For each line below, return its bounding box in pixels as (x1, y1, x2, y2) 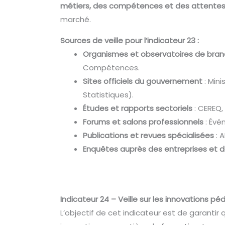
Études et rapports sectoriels (83, 103, 193, 114)
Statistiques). (83, 89, 134, 100)
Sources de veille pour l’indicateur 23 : (60, 35, 199, 46)
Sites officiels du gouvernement (83, 76, 203, 87)
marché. (60, 14, 91, 25)
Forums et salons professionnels (83, 117, 204, 128)
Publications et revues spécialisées (83, 130, 214, 141)
